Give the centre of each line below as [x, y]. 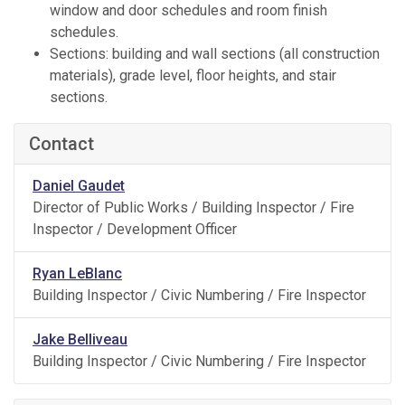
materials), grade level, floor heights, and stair [193, 76]
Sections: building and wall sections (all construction [215, 54]
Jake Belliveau [80, 340]
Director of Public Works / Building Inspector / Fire [193, 208]
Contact [61, 144]
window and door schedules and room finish [188, 11]
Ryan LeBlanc [77, 274]
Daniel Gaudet [79, 186]
